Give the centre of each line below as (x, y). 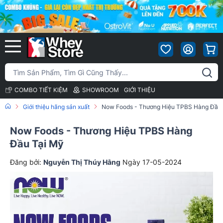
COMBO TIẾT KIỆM (41, 90)
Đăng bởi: (27, 162)
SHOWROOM (101, 90)
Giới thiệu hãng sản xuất (56, 107)
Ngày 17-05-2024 (152, 162)
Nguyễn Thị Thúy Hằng (82, 162)
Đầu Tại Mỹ (37, 144)
